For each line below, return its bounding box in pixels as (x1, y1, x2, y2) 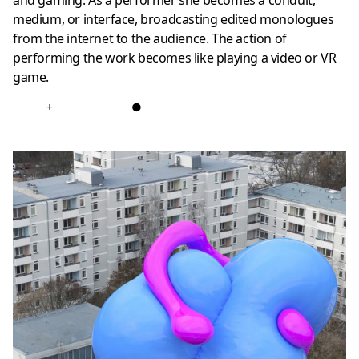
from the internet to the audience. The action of (13, 30, 287, 48)
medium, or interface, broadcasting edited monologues (13, 10, 334, 29)
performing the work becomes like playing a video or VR (13, 49, 337, 67)
